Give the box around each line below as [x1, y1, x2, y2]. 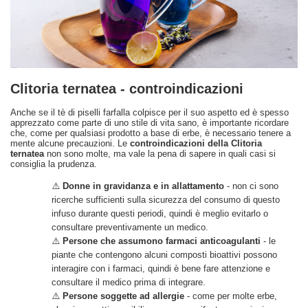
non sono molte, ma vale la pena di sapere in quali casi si [44, 148, 276, 159]
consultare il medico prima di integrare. [52, 276, 206, 287]
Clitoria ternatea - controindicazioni [10, 80, 243, 96]
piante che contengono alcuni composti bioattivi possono [52, 249, 277, 260]
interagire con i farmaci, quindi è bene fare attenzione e [52, 263, 270, 274]
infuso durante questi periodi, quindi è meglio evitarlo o [52, 208, 268, 219]
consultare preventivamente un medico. [52, 221, 208, 232]
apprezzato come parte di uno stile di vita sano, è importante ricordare [10, 117, 289, 128]
